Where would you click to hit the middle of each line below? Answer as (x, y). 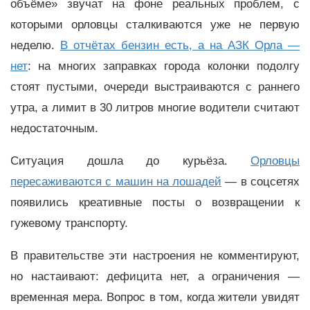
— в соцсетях (261, 181)
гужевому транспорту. (69, 223)
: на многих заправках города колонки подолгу (164, 66)
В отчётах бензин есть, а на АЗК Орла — (180, 46)
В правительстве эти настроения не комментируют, (155, 255)
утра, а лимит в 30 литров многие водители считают (155, 108)
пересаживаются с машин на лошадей (116, 181)
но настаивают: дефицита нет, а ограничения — (155, 276)
